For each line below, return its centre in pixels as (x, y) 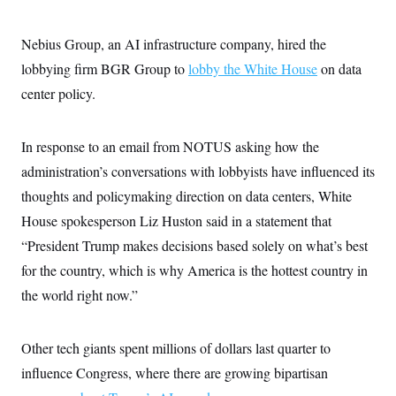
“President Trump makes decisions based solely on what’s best (194, 245)
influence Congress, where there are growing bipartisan (175, 372)
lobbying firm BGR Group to (105, 68)
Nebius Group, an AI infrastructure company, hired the (174, 43)
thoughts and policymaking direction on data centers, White (187, 195)
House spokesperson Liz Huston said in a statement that (176, 220)
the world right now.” (80, 294)
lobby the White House (253, 68)
